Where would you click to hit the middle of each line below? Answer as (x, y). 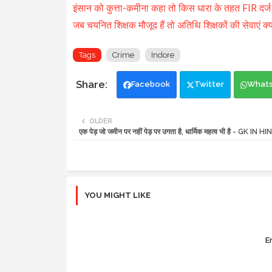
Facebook (150, 84)
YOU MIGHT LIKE (117, 195)
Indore (162, 55)
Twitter (209, 84)
